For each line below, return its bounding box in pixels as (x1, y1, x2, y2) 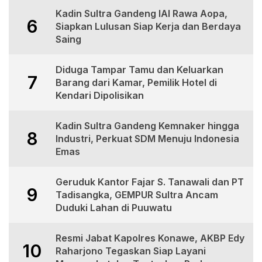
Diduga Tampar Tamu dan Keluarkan (56, 64, 223, 76)
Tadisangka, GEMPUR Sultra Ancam (56, 189, 218, 201)
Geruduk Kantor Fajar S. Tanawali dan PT (56, 176, 244, 188)
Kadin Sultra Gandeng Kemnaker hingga (56, 120, 239, 132)
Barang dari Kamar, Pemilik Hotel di (56, 77, 217, 89)
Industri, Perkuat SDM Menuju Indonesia (56, 133, 239, 145)
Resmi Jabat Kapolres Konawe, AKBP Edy (56, 232, 244, 244)
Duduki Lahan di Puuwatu (56, 202, 172, 214)
